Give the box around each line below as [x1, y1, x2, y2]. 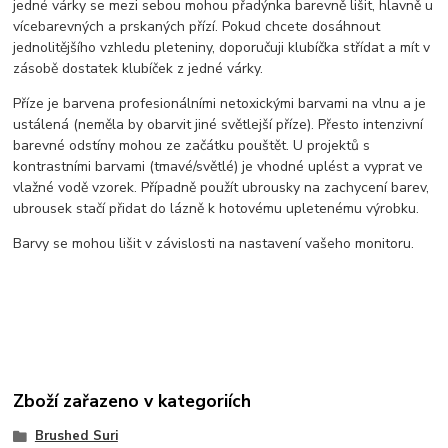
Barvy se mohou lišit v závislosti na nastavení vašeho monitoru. [13, 234, 415, 254]
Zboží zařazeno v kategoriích [13, 388, 252, 413]
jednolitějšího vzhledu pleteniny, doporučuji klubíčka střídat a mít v [13, 38, 431, 58]
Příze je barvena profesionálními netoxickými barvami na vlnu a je [13, 94, 427, 114]
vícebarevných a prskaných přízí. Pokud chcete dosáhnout [13, 17, 381, 37]
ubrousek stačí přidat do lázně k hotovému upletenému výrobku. [13, 199, 420, 219]
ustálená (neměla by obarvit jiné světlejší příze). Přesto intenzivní [13, 115, 424, 135]
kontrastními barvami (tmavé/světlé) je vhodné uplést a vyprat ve [13, 157, 424, 177]
